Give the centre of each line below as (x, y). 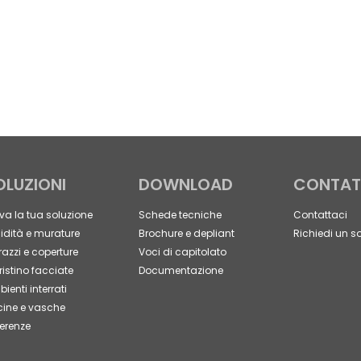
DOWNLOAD (186, 185)
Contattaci (320, 215)
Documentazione (181, 271)
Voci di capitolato (183, 252)
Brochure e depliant (187, 234)
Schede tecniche (180, 215)
